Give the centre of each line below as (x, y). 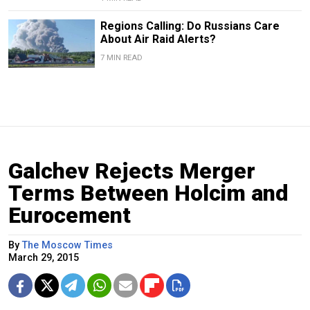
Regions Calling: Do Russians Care (190, 26)
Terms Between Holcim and (148, 193)
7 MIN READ (121, 58)
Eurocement (70, 216)
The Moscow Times (67, 246)
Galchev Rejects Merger (132, 171)
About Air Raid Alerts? (158, 39)
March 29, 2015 (44, 258)
